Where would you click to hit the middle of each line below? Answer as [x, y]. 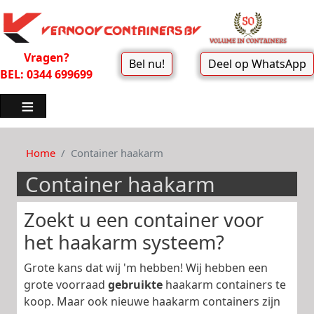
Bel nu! [146, 64]
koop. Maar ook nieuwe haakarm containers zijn [152, 301]
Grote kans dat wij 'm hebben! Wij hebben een [146, 267]
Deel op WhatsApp [257, 64]
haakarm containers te [224, 284]
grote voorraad [66, 284]
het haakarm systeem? [124, 242]
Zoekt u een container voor [144, 219]
